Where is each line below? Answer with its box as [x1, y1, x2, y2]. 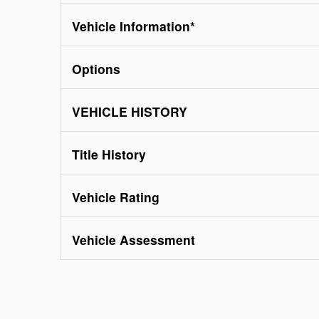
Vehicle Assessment [72, 231, 195, 249]
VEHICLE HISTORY [72, 103, 187, 121]
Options [72, 60, 120, 78]
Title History [72, 145, 146, 164]
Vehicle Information [72, 17, 190, 36]
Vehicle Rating [72, 188, 159, 206]
